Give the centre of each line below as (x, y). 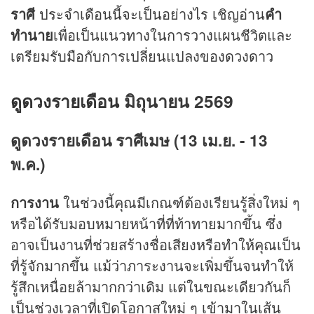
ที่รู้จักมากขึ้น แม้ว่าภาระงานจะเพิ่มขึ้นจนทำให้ (152, 265)
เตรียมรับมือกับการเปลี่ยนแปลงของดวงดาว (142, 55)
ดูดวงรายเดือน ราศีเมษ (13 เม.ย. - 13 (139, 141)
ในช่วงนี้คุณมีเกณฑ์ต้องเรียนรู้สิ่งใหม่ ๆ (182, 202)
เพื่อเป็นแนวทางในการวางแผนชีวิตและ (173, 34)
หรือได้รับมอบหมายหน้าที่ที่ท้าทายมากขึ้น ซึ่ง (146, 223)
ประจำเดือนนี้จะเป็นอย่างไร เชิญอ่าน (152, 13)
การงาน (37, 202)
